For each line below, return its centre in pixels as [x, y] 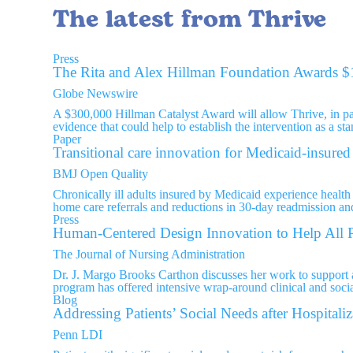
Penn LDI [78, 334]
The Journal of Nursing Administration [149, 254]
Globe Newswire [96, 93]
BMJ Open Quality [101, 173]
